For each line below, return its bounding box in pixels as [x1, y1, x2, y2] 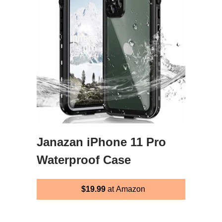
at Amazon [105, 184, 145, 193]
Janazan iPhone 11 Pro [37, 135, 166, 149]
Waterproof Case [37, 153, 131, 166]
